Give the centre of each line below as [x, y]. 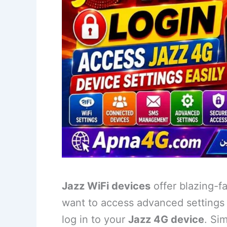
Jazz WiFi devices [106, 186]
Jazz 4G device [166, 220]
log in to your [95, 220]
